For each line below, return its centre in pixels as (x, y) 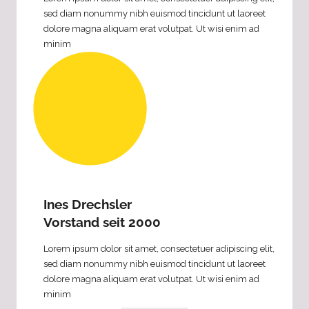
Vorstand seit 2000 (102, 222)
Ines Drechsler (88, 205)
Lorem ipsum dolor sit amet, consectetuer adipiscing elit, (159, 248)
